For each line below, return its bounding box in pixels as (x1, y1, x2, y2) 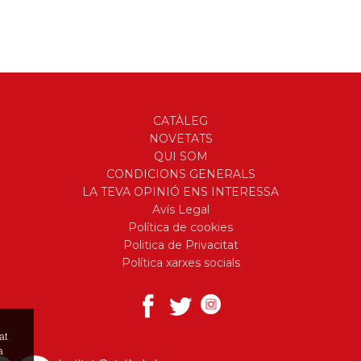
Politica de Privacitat (122, 238, 239, 253)
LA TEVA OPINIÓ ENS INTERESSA (82, 185, 279, 200)
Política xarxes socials (121, 255, 240, 271)
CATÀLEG (153, 114, 208, 129)
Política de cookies (128, 220, 233, 235)
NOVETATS (148, 131, 213, 147)
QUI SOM (153, 149, 208, 164)
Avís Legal (151, 202, 210, 218)
